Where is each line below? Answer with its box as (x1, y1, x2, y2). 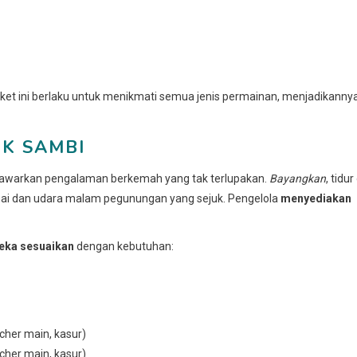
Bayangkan (269, 171, 326, 185)
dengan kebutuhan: (74, 239, 174, 253)
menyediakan (280, 191, 351, 205)
